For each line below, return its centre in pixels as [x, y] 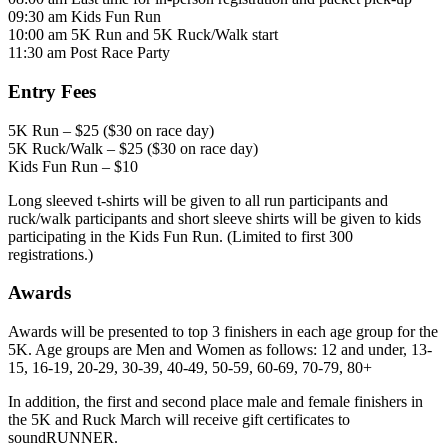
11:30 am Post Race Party [89, 53]
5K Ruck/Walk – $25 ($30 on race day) [133, 148]
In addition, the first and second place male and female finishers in [215, 402]
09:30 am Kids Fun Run [84, 17]
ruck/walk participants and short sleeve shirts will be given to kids [214, 218]
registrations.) [50, 254]
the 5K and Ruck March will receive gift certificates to [179, 420]
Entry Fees [52, 91]
